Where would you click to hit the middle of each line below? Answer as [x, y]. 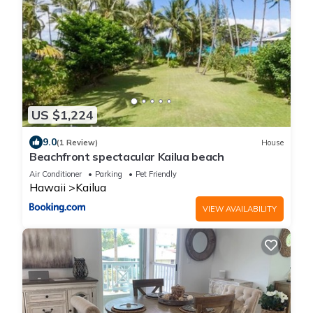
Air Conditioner [56, 174]
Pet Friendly [156, 174]
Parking [109, 174]
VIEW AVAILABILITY [240, 209]
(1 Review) [77, 142]
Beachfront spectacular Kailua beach [127, 157]
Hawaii [48, 188]
